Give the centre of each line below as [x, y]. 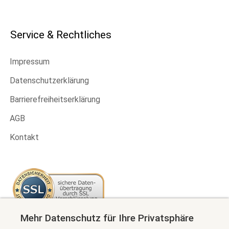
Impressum [30, 61]
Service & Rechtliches [61, 35]
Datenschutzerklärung [49, 80]
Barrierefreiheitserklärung [55, 99]
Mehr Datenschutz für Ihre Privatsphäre [107, 218]
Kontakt [24, 137]
